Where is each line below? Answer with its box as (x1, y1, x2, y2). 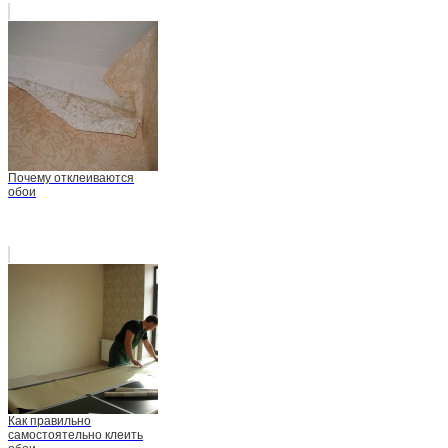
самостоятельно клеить (8, 427, 143, 442)
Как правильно (8, 413, 91, 428)
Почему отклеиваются (8, 170, 134, 185)
